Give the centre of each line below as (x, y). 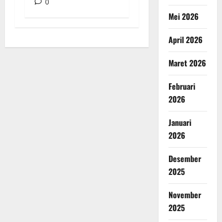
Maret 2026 (187, 63)
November (185, 195)
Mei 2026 (183, 17)
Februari (182, 86)
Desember (185, 159)
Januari (180, 123)
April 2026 (185, 40)
